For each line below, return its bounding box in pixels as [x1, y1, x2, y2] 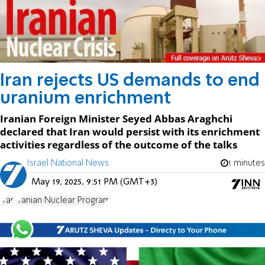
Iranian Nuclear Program [15, 196, 111, 205]
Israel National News [27, 159, 109, 167]
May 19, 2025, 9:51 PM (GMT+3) [31, 177, 157, 187]
